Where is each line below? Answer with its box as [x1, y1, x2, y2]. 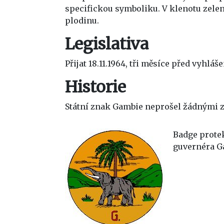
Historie [65, 77, 126, 97]
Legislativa [65, 34, 148, 54]
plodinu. [65, 15, 99, 26]
